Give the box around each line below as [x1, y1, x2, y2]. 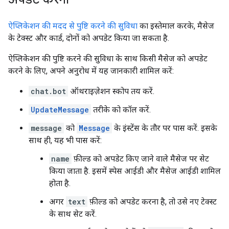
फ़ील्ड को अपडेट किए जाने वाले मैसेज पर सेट [72, 154, 209, 164]
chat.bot [31, 86, 66, 96]
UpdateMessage [31, 105, 89, 114]
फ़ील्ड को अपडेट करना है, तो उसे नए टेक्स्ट [87, 197, 217, 207]
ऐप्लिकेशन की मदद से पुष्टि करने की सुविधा [8, 21, 138, 31]
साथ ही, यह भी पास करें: [29, 135, 102, 145]
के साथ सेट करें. [49, 209, 97, 219]
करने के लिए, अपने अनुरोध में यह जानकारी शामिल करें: [8, 66, 174, 76]
